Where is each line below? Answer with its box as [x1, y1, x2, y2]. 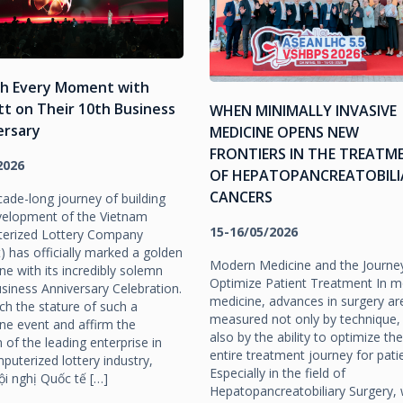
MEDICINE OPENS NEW [210, 122, 359, 143]
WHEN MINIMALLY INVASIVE [210, 101, 397, 121]
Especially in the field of [210, 364, 345, 382]
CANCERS [210, 187, 273, 208]
